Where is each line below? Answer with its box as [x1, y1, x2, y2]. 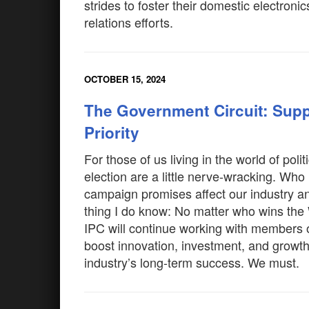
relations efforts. [84, 13, 173, 31]
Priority [84, 121, 139, 143]
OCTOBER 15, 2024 [84, 72, 166, 86]
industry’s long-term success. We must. [84, 253, 299, 271]
